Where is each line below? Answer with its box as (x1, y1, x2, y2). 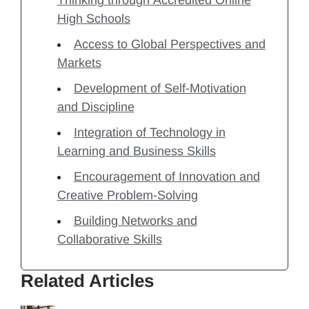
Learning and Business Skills (57, 144, 216, 159)
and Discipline (57, 100, 134, 114)
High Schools (57, 12, 130, 26)
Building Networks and (73, 214, 197, 228)
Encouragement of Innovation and (73, 170, 260, 184)
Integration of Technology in (73, 126, 226, 140)
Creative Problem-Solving (57, 188, 198, 203)
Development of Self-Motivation (73, 81, 246, 96)
